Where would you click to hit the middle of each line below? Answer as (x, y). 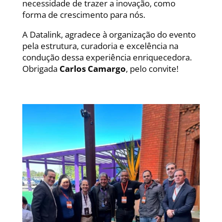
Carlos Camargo (92, 69)
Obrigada (41, 69)
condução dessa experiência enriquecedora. (107, 57)
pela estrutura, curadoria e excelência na (100, 46)
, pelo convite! (152, 69)
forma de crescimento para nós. (83, 15)
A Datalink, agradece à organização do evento (109, 35)
